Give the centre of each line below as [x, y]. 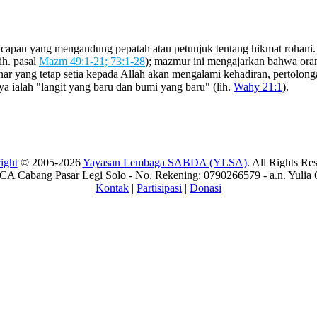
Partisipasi [159, 188]
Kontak [112, 188]
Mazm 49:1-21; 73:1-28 [92, 62]
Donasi [206, 188]
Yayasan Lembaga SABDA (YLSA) [165, 162]
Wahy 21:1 [258, 87]
